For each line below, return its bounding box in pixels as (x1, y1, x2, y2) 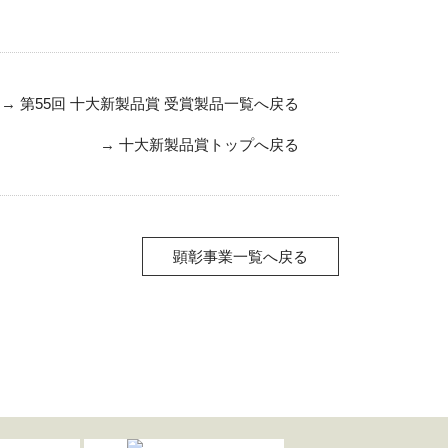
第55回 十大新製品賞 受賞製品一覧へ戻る (19, 95, 299, 112)
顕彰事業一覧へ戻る (172, 248, 308, 265)
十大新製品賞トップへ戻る (118, 136, 299, 153)
